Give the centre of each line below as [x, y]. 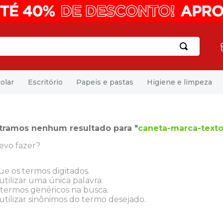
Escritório [45, 82]
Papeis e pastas [105, 82]
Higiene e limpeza [180, 82]
